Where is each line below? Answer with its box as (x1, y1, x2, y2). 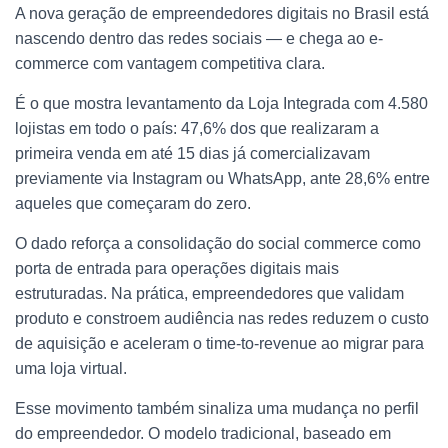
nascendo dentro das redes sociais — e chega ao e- (15, 29, 383, 47)
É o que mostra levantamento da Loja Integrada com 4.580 (15, 94, 428, 112)
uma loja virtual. (15, 359, 127, 377)
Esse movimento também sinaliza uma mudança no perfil (15, 399, 419, 417)
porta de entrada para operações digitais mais (15, 259, 339, 277)
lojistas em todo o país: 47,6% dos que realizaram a (15, 119, 379, 137)
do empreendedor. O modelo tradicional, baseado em (15, 424, 391, 442)
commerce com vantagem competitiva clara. (15, 54, 325, 72)
